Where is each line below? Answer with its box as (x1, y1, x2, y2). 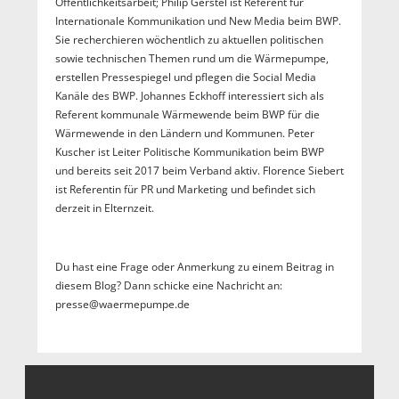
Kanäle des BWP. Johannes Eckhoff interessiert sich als (54, 88, 324, 104)
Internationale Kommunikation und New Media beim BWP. (54, 13, 341, 29)
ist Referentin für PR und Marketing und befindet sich (54, 182, 315, 198)
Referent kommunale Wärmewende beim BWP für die (54, 107, 320, 123)
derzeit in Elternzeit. (54, 200, 154, 216)
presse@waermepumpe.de (54, 297, 190, 313)
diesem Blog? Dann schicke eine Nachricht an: (54, 278, 282, 294)
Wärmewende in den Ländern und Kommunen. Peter (54, 126, 314, 142)
